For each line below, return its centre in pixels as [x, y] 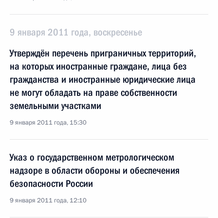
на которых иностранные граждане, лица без [98, 66]
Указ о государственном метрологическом [92, 157]
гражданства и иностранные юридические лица [103, 79]
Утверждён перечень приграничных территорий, [103, 53]
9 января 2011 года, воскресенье [76, 32]
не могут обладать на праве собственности [93, 92]
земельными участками [55, 106]
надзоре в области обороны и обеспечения [95, 170]
